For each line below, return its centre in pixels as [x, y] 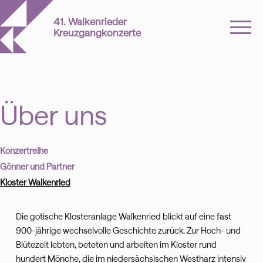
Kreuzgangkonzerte [97, 32]
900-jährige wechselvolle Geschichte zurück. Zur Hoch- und [128, 231]
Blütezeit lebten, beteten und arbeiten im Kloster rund [116, 245]
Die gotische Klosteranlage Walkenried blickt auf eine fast [123, 217]
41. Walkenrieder [90, 21]
